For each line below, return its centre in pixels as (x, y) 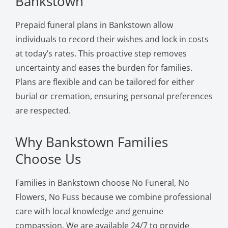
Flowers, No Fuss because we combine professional (113, 197)
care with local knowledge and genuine (89, 211)
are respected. (43, 110)
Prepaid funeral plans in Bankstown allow (94, 25)
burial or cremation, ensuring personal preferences (114, 96)
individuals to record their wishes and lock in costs (112, 39)
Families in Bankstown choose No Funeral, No (102, 182)
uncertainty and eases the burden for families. (104, 67)
